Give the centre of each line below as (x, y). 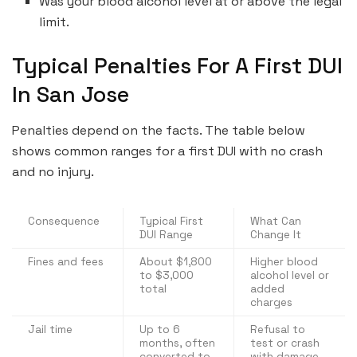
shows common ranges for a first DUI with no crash (167, 151)
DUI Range (166, 234)
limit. (55, 22)
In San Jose (71, 95)
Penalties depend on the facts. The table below (159, 130)
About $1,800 (176, 261)
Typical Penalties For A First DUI (177, 66)
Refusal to (278, 329)
